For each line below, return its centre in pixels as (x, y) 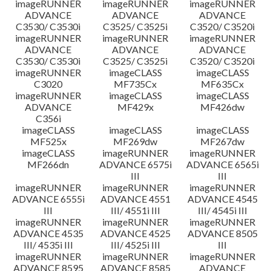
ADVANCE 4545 (222, 199)
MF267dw (223, 141)
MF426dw (223, 107)
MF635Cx (223, 84)
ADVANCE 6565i (222, 164)
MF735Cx (135, 84)
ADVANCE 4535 (48, 233)
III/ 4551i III (135, 210)
